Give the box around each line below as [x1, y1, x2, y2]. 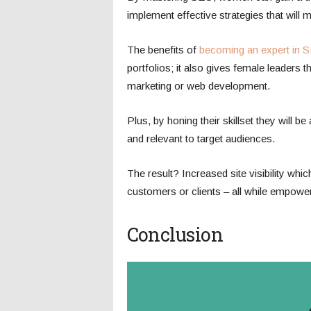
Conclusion [126, 221, 224, 246]
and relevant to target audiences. [126, 132, 275, 144]
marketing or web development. [126, 79, 270, 92]
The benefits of [126, 43, 199, 56]
